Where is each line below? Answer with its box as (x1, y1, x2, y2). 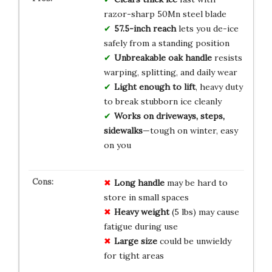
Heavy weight (114, 206, 169, 217)
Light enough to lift (114, 81, 195, 92)
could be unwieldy (157, 235, 231, 246)
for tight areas (103, 250, 164, 261)
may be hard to (164, 177, 228, 188)
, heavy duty (195, 81, 243, 92)
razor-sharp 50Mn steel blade (103, 8, 226, 19)
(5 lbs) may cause (169, 206, 239, 217)
